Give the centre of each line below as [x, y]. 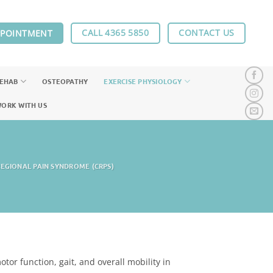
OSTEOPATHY [65, 81]
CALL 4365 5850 [115, 33]
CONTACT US [207, 33]
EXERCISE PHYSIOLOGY [143, 81]
